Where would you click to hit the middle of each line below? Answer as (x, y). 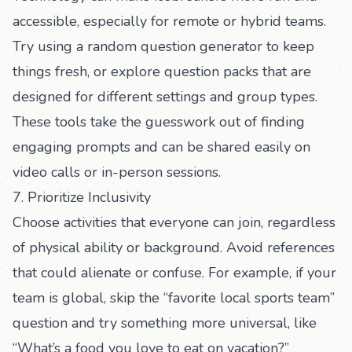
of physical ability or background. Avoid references (174, 247)
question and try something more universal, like (165, 323)
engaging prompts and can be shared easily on (161, 147)
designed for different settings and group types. (165, 97)
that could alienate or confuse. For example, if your (174, 273)
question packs (211, 71)
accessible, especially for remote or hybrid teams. (169, 21)
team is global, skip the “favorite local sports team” (174, 298)
